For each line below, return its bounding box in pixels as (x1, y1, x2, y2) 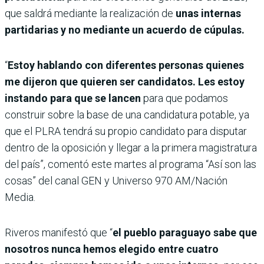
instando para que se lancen (5, 92, 141, 105)
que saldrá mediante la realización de (5, 7, 173, 20)
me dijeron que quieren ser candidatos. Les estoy (5, 75, 245, 88)
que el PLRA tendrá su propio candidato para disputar (5, 125, 247, 138)
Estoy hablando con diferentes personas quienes (8, 59, 244, 72)
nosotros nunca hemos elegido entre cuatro (5, 243, 219, 256)
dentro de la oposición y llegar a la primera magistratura (5, 141, 257, 154)
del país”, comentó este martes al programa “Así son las (5, 158, 256, 171)
